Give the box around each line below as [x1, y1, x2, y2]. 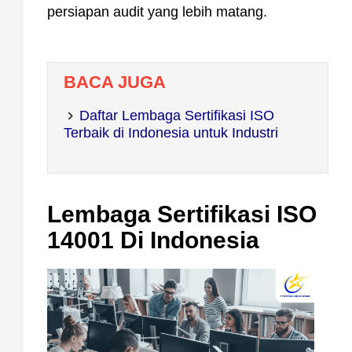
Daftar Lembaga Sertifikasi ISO [79, 108, 274, 124]
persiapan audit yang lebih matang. [47, 4, 267, 20]
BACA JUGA [64, 72, 166, 93]
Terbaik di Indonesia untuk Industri [64, 125, 278, 141]
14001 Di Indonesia [47, 227, 259, 254]
